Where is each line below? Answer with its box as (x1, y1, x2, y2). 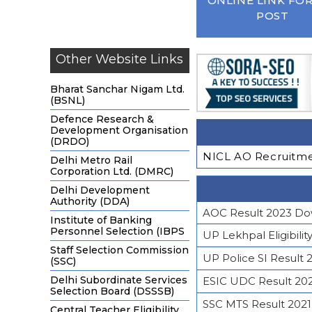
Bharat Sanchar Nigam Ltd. (50, 83, 185, 95)
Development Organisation (50, 124, 188, 136)
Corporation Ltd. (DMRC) (50, 165, 173, 178)
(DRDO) (50, 135, 89, 148)
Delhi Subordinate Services (50, 274, 187, 286)
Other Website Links (56, 52, 183, 67)
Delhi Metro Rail (50, 154, 132, 166)
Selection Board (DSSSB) (50, 285, 174, 297)
